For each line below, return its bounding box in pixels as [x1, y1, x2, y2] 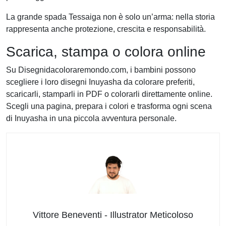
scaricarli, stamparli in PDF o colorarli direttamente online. [6, 89, 212, 98]
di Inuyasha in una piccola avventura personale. [6, 114, 177, 123]
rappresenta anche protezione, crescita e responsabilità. [6, 24, 206, 33]
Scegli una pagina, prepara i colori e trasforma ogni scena [6, 101, 212, 110]
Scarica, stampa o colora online [6, 43, 206, 60]
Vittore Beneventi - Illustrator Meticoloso [33, 209, 193, 220]
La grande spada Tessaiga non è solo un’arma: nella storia [6, 12, 215, 21]
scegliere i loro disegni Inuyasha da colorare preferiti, [6, 77, 195, 86]
